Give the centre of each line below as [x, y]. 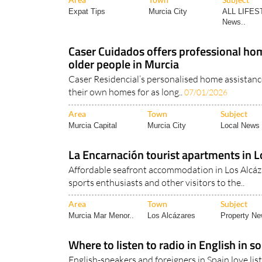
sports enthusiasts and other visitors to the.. [156, 183]
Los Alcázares [171, 216]
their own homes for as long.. [126, 92]
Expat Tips [87, 12]
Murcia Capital [93, 126]
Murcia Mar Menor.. [101, 216]
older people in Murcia [124, 64]
